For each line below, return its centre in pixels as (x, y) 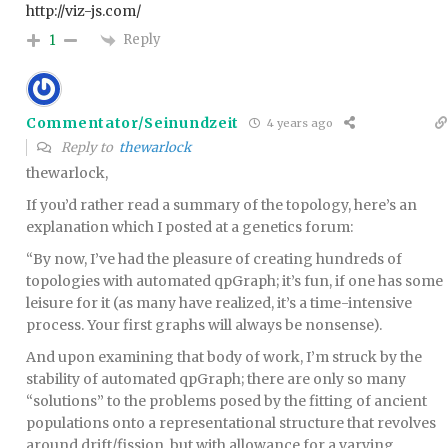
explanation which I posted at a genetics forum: (189, 226)
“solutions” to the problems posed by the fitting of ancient (226, 400)
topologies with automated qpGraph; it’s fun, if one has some (234, 280)
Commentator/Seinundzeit (133, 122)
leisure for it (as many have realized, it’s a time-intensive (219, 302)
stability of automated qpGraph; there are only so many (216, 378)
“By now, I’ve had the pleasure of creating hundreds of (214, 258)
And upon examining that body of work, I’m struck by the (224, 356)
